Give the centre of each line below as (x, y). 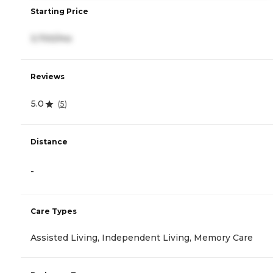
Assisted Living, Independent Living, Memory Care (142, 238)
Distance (49, 142)
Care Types (54, 211)
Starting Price (59, 12)
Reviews (48, 77)
